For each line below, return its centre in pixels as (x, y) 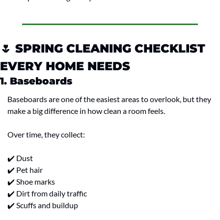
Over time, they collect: (46, 135)
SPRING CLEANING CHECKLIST (109, 49)
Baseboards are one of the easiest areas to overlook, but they (109, 99)
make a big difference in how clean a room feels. (86, 111)
